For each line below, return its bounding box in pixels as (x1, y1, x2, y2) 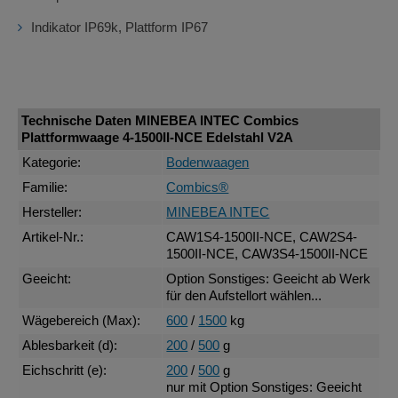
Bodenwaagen (166, 155, 250, 171)
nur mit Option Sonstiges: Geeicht (166, 380, 362, 395)
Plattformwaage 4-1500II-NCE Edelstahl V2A (21, 130, 294, 145)
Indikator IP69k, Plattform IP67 (31, 20, 208, 35)
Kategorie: (22, 155, 82, 171)
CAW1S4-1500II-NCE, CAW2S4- (166, 230, 358, 245)
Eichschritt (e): (22, 363, 107, 378)
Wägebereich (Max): (22, 314, 141, 329)
